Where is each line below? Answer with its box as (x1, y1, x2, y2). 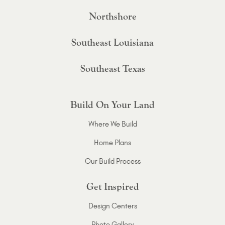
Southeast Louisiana (71, 37, 154, 49)
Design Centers (88, 201, 137, 211)
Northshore (88, 11, 137, 23)
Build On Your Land (70, 99, 155, 111)
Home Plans (94, 138, 131, 148)
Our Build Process (84, 157, 141, 166)
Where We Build (88, 120, 137, 129)
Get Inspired (86, 181, 139, 193)
